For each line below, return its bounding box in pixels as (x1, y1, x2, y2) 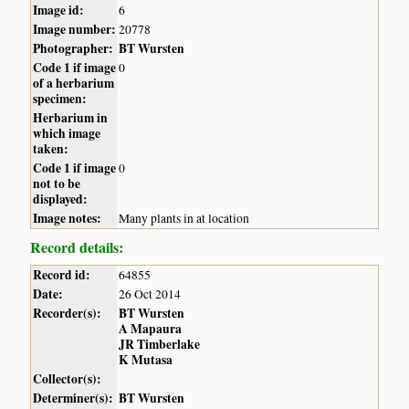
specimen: (33, 89, 88, 109)
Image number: (33, 20, 117, 39)
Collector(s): (33, 370, 102, 389)
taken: (33, 140, 69, 159)
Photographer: (33, 39, 114, 58)
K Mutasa (119, 351, 173, 370)
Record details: (30, 236, 124, 258)
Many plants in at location (119, 210, 250, 227)
